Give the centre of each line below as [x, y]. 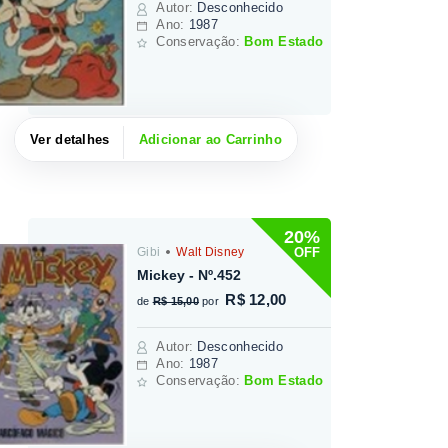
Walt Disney [208, 251]
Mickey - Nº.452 [189, 274]
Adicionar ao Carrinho [210, 140]
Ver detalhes [70, 140]
